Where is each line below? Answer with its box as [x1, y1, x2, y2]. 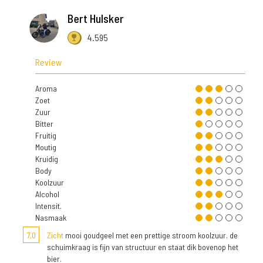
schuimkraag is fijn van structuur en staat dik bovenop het [47, 242, 238, 252]
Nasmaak [35, 213, 66, 223]
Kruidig [35, 154, 58, 164]
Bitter [35, 119, 53, 129]
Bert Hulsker [68, 11, 124, 26]
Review [35, 56, 62, 68]
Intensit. [35, 201, 62, 211]
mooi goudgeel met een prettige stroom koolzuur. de [63, 230, 238, 241]
